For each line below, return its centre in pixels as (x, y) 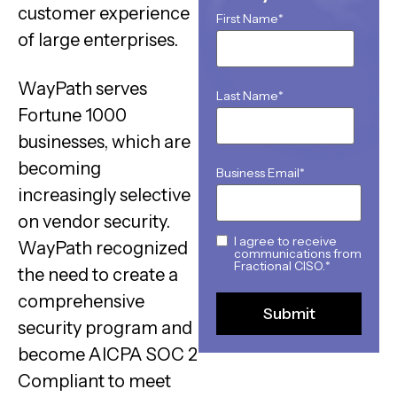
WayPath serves (82, 88)
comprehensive (81, 301)
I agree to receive (285, 241)
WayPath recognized (103, 248)
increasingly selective (104, 195)
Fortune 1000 (72, 115)
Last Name (247, 95)
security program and (105, 327)
